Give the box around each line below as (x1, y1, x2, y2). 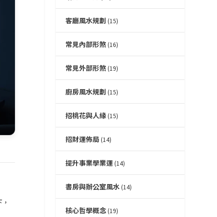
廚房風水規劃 (65, 87, 106, 97)
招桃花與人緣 (65, 110, 106, 121)
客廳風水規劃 (65, 15, 106, 26)
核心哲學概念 (65, 205, 106, 216)
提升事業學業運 (65, 158, 113, 168)
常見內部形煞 (65, 39, 106, 49)
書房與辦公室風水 (65, 182, 120, 192)
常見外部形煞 (65, 63, 106, 73)
